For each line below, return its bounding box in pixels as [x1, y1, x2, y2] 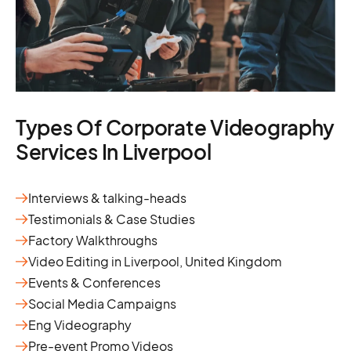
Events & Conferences [28, 274, 161, 291]
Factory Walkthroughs [28, 232, 157, 249]
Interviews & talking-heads [28, 190, 186, 207]
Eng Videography [28, 317, 132, 334]
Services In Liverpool [16, 139, 212, 165]
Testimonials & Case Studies [28, 211, 195, 228]
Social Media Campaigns [28, 295, 176, 313]
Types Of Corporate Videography [16, 114, 335, 141]
